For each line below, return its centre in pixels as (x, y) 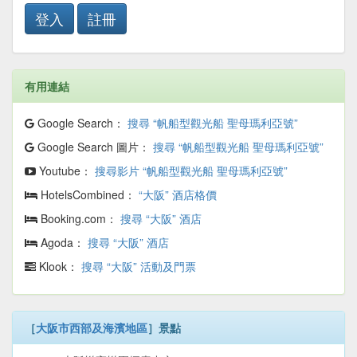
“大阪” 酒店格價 (178, 195)
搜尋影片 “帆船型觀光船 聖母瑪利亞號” (191, 171)
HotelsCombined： (88, 195)
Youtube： (65, 171)
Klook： (59, 267)
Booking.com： (79, 219)
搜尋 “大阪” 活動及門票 (139, 267)
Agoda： (63, 243)
